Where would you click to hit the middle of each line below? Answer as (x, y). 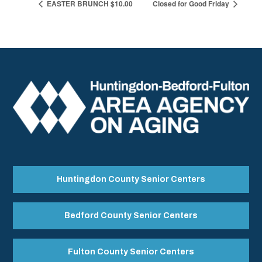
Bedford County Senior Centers (131, 215)
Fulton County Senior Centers (131, 251)
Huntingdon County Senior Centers (131, 179)
